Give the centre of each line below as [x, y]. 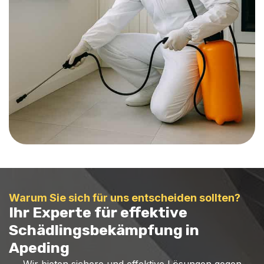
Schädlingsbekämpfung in [104, 230]
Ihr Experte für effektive [98, 212]
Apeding [39, 248]
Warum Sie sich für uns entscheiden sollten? [125, 198]
